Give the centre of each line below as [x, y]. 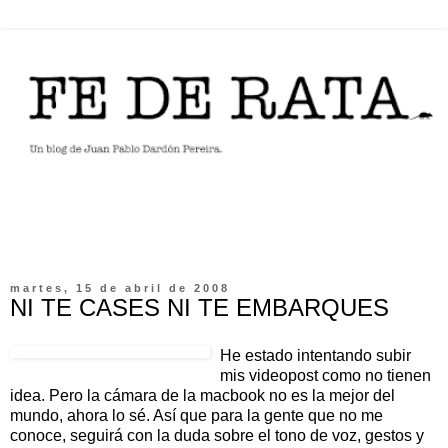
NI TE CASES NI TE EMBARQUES [199, 307]
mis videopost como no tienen [325, 375]
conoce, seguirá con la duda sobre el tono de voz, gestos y [217, 435]
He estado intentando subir [315, 355]
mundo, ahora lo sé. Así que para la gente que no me [196, 415]
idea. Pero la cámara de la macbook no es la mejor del [202, 395]
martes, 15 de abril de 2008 [120, 287]
